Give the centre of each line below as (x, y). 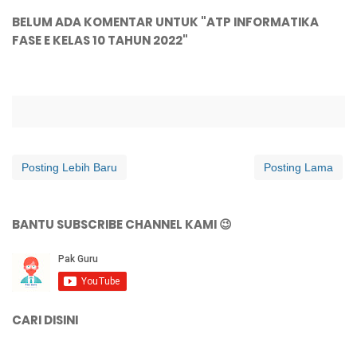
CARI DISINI (45, 320)
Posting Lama (298, 167)
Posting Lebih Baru (69, 167)
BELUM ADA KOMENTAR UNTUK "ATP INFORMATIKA (165, 22)
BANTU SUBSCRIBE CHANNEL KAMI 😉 (122, 224)
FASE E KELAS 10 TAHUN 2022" (100, 40)
